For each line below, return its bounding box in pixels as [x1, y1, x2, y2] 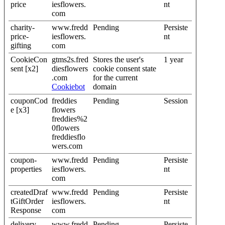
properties [11, 164, 42, 173]
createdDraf [11, 187, 48, 196]
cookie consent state [93, 64, 156, 73]
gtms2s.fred [52, 55, 88, 64]
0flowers [52, 123, 79, 132]
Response [11, 205, 41, 214]
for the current [93, 73, 138, 82]
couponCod [11, 96, 48, 105]
